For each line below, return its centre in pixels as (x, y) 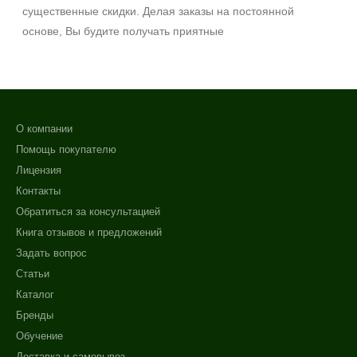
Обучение (39, 336)
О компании (44, 129)
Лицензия (39, 170)
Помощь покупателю (66, 149)
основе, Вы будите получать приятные (125, 31)
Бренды (35, 315)
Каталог (35, 294)
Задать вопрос (51, 253)
